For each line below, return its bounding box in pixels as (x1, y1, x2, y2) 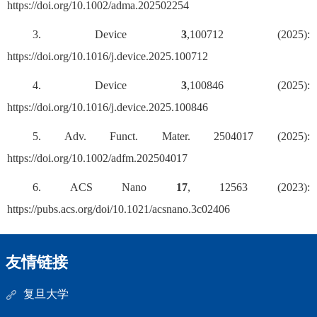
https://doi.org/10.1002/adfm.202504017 (7, 152, 188, 165)
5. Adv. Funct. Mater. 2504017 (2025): (33, 130, 310, 143)
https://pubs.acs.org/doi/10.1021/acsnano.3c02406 (7, 203, 230, 216)
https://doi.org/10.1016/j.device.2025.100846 (7, 101, 208, 114)
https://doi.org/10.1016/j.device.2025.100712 (7, 50, 208, 63)
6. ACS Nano (33, 181, 176, 194)
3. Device (33, 28, 181, 41)
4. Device (33, 79, 181, 92)
